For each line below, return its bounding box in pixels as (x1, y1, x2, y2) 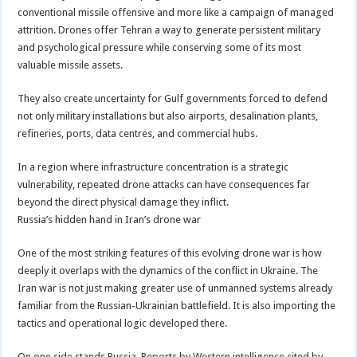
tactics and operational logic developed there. (18, 316, 228, 329)
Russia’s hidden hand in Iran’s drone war (18, 213, 202, 226)
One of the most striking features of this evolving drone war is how (18, 246, 323, 259)
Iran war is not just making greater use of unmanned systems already (18, 281, 333, 294)
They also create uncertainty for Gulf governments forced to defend (18, 92, 328, 104)
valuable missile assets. (18, 58, 124, 71)
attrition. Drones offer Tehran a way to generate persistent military (18, 23, 321, 36)
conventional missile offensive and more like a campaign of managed (18, 6, 335, 18)
